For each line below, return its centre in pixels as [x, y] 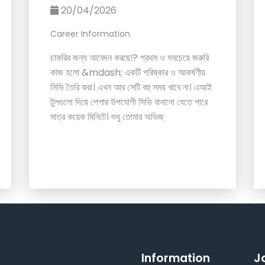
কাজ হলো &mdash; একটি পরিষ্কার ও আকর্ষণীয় [128, 73]
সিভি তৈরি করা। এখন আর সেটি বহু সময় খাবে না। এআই [131, 88]
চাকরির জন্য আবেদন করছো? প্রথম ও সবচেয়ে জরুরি [130, 58]
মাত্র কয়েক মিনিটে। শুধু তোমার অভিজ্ [107, 117]
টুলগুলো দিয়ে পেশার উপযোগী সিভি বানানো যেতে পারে [129, 102]
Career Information [90, 34]
